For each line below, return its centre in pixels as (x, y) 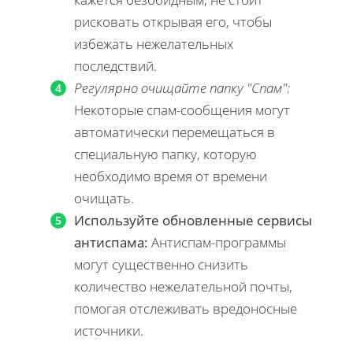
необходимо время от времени (171, 176)
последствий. (115, 65)
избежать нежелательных (154, 43)
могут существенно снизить (161, 264)
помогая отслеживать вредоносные (186, 308)
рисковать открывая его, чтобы (173, 21)
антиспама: (111, 242)
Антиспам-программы (217, 242)
